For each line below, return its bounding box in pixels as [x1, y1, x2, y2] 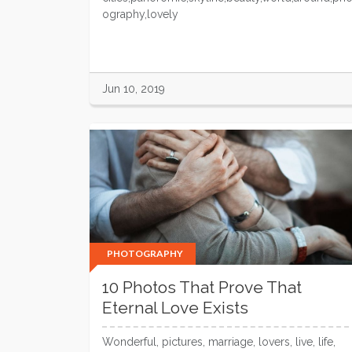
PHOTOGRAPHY [107, 247, 183, 259]
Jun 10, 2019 [102, 82, 165, 95]
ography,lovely [102, 8, 178, 20]
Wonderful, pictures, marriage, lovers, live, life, [102, 335, 335, 348]
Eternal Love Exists [102, 298, 248, 317]
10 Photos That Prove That [102, 277, 302, 297]
